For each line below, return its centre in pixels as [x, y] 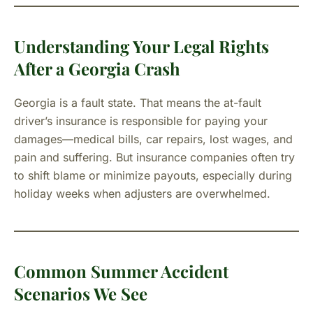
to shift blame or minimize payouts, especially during [153, 175]
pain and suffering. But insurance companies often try [154, 157]
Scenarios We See [81, 293]
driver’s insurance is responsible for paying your [141, 121]
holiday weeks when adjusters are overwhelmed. [142, 194]
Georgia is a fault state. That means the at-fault [138, 103]
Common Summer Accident [121, 271]
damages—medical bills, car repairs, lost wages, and [153, 139]
